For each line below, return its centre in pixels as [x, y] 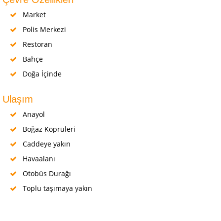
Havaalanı [38, 159]
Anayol [33, 114]
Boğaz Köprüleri [48, 129]
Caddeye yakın [46, 144]
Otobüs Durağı [46, 174]
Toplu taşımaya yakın [56, 188]
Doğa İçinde [41, 74]
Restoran [37, 44]
